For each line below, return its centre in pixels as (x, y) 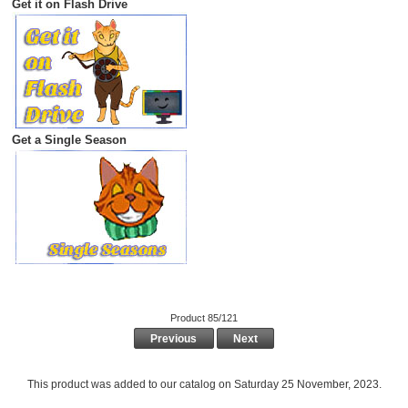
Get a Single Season (69, 140)
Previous (174, 338)
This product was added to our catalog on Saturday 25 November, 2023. (204, 384)
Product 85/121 (204, 318)
